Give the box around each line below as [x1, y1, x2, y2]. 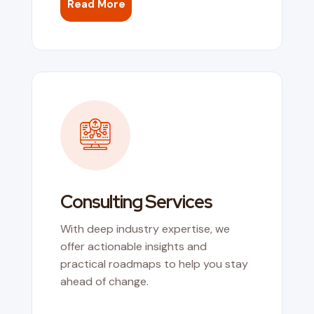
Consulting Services [60, 189, 212, 214]
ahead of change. [60, 273, 149, 289]
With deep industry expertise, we [60, 221, 230, 236]
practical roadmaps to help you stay [60, 256, 248, 271]
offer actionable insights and [60, 238, 207, 254]
